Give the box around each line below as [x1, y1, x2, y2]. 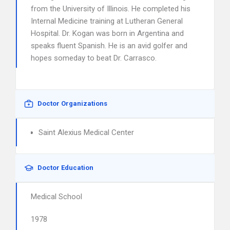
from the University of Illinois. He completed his [31, 4, 190, 13]
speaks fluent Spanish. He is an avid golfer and [31, 41, 187, 50]
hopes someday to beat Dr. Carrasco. [31, 53, 157, 63]
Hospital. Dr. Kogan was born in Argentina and [31, 29, 184, 38]
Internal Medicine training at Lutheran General [31, 16, 183, 26]
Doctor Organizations [37, 100, 107, 107]
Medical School [31, 192, 82, 201]
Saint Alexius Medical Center [39, 128, 134, 137]
